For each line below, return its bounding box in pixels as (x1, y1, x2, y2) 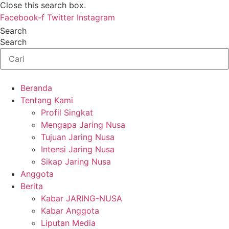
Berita (20, 181, 43, 191)
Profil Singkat (41, 107, 93, 118)
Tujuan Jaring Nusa (41, 132, 114, 142)
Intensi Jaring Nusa (41, 144, 114, 154)
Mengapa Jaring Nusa (41, 120, 125, 130)
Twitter (47, 12, 74, 22)
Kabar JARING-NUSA (41, 193, 122, 203)
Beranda (20, 83, 52, 93)
